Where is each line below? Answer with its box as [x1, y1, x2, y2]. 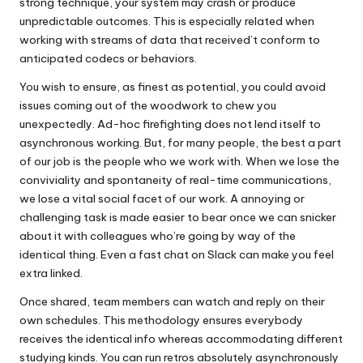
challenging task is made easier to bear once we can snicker [19, 210, 336, 224]
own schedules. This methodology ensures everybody [19, 313, 303, 327]
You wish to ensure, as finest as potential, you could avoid [19, 79, 326, 94]
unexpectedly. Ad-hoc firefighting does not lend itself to [19, 117, 321, 131]
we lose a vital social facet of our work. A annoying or [19, 191, 305, 206]
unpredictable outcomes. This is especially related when [19, 14, 314, 28]
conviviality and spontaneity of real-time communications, [19, 173, 331, 187]
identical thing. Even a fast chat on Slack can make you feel [19, 247, 334, 262]
